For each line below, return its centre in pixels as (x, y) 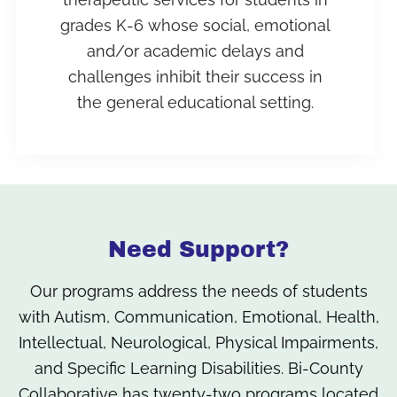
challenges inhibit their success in (195, 76)
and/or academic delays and (195, 51)
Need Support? (198, 250)
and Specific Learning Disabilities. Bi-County (198, 369)
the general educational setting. (195, 102)
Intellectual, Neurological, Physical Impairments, (198, 343)
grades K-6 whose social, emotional (195, 25)
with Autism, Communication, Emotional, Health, (198, 317)
